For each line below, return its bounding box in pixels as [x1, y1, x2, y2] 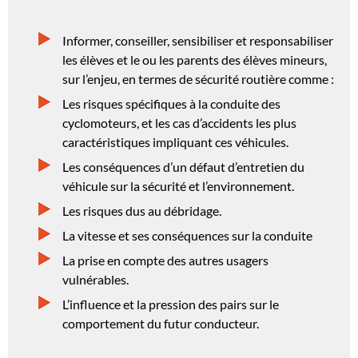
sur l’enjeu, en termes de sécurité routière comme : [62, 70, 334, 86]
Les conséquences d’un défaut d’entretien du [62, 158, 304, 174]
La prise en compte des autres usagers [62, 252, 268, 268]
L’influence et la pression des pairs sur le [62, 296, 279, 312]
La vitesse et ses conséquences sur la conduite [62, 227, 312, 243]
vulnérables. [62, 271, 129, 287]
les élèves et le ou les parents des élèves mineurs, [62, 51, 327, 67]
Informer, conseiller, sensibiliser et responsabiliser [62, 32, 333, 48]
